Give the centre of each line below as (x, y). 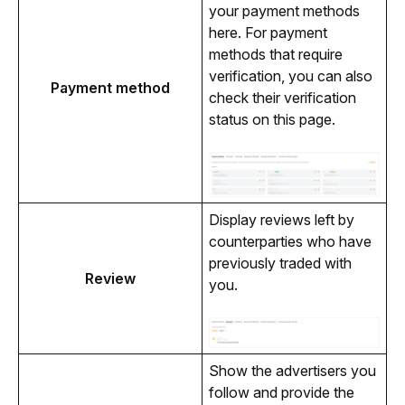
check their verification (282, 98)
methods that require (275, 55)
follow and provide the (281, 393)
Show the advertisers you (292, 371)
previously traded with (280, 264)
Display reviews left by (281, 220)
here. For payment (268, 33)
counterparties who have (290, 242)
